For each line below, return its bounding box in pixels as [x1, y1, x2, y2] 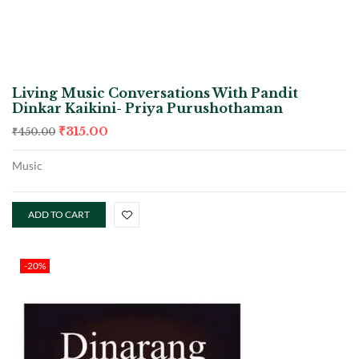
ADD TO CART [28, 208, 90, 220]
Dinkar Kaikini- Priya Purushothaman [12, 99, 283, 116]
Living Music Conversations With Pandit [12, 84, 298, 101]
